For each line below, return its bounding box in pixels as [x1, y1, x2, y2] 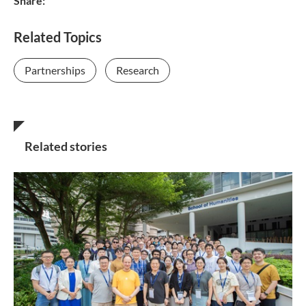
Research [116, 64, 159, 77]
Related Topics [14, 29, 102, 46]
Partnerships [25, 64, 85, 77]
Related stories [25, 139, 107, 154]
